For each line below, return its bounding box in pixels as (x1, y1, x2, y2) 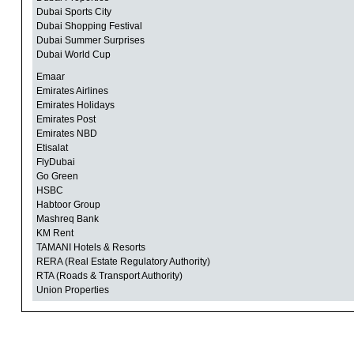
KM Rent (36, 228, 73, 239)
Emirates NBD (36, 128, 97, 140)
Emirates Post (36, 114, 96, 126)
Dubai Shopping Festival (36, 21, 142, 32)
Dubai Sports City (36, 6, 111, 18)
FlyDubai (36, 156, 75, 168)
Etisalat (36, 142, 68, 154)
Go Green (36, 171, 78, 183)
